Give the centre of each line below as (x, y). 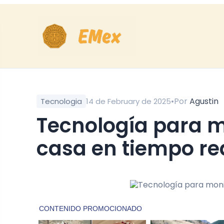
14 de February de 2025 (128, 101)
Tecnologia (61, 101)
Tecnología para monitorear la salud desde (42, 125)
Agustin (204, 101)
